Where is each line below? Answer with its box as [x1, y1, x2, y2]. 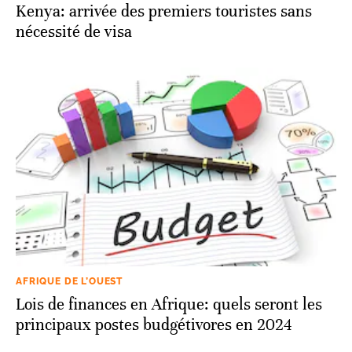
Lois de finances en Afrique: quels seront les [16, 294, 322, 314]
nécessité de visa [16, 21, 132, 42]
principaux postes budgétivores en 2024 [16, 314, 291, 335]
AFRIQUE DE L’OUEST [16, 275, 123, 287]
